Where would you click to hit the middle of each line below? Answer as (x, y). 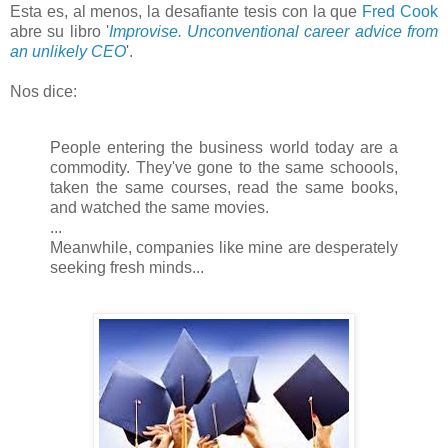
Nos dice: (43, 91)
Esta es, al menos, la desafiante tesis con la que (186, 11)
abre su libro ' (59, 31)
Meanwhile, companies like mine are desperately (224, 247)
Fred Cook (400, 11)
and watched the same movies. (159, 207)
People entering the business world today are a (224, 147)
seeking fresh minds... (127, 267)
